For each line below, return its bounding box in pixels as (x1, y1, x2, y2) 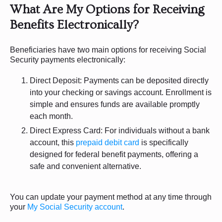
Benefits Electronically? (10, 17, 139, 32)
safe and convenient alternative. (30, 162, 141, 170)
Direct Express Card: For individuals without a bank (30, 126, 210, 135)
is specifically (139, 138, 188, 147)
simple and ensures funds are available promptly (30, 100, 200, 109)
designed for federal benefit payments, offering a (30, 150, 198, 159)
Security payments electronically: (10, 55, 125, 64)
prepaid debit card (76, 138, 139, 147)
